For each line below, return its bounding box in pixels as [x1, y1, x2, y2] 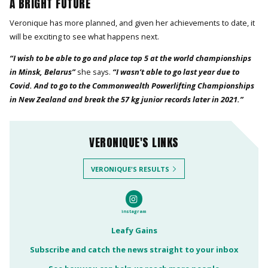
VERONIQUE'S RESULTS [90, 164, 169, 173]
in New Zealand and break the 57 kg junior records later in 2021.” [10, 93, 243, 105]
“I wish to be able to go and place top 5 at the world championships [10, 52, 251, 63]
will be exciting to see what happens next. [10, 31, 159, 42]
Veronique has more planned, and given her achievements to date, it [10, 17, 255, 28]
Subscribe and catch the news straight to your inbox [30, 243, 238, 255]
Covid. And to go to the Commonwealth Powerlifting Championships [10, 80, 254, 91]
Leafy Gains [111, 224, 157, 236]
